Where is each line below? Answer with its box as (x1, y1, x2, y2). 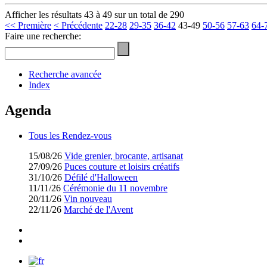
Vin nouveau (64, 194, 112, 204)
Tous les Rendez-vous (29, 131, 111, 141)
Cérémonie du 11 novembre (63, 183, 167, 194)
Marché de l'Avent (64, 204, 133, 215)
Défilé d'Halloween (64, 172, 138, 183)
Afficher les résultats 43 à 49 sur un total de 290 (5, 10, 184, 20)
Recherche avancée (29, 69, 101, 80)
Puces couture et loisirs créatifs (64, 162, 179, 172)
